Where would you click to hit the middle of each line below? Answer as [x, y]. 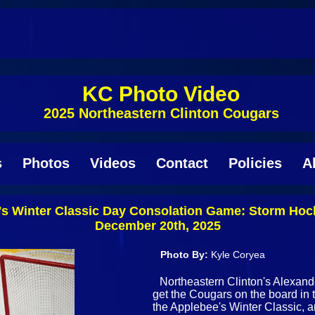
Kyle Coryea [238, 254]
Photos [46, 163]
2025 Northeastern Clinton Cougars [161, 114]
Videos [112, 163]
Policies [255, 163]
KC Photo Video [161, 94]
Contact [182, 163]
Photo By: [186, 254]
